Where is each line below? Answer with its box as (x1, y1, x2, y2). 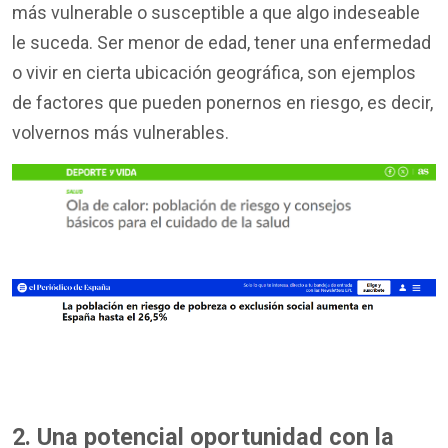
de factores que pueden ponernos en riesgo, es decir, (12, 91, 433, 113)
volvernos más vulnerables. (12, 121, 229, 143)
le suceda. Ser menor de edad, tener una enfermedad (12, 31, 431, 53)
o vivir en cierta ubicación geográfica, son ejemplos (12, 61, 416, 83)
